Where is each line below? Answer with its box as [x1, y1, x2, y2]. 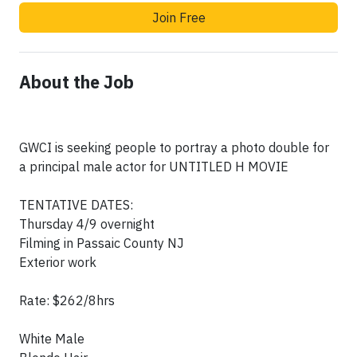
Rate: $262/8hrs [19, 292, 115, 309]
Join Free [151, 10, 206, 26]
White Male [19, 331, 84, 347]
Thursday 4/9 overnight [19, 216, 155, 233]
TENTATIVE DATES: [19, 197, 133, 214]
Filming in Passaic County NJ [19, 235, 184, 252]
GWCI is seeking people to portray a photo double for [19, 139, 329, 156]
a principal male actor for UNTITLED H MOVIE [19, 159, 288, 175]
